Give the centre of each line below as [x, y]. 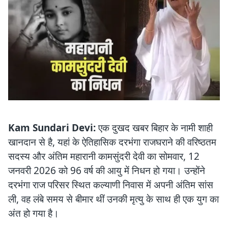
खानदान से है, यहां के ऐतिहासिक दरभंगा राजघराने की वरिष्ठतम [112, 142]
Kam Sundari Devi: [52, 127]
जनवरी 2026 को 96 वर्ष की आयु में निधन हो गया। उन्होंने [107, 170]
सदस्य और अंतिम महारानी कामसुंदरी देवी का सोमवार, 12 [104, 156]
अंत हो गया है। [34, 213]
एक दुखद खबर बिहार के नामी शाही [154, 127]
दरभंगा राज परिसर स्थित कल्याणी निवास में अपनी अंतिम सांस [111, 184]
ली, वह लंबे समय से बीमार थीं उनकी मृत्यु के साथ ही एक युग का [113, 199]
